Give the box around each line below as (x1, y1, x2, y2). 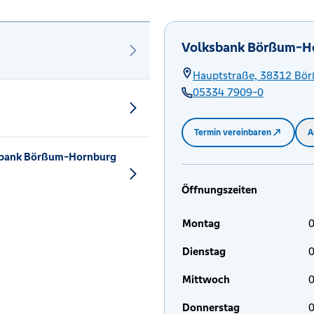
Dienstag (182, 245, 226, 258)
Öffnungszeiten (182, 183, 257, 196)
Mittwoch (182, 273, 230, 286)
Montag (182, 217, 220, 230)
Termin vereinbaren (194, 127, 271, 138)
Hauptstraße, (193, 69, 257, 82)
